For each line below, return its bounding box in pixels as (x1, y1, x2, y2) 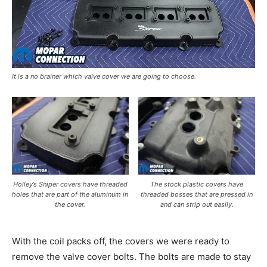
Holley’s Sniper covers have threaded (13, 179, 128, 188)
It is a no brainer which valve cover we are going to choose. (12, 72, 196, 80)
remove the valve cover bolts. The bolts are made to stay (12, 250, 251, 262)
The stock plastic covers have (150, 179, 244, 188)
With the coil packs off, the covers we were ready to (12, 235, 229, 247)
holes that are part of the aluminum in (12, 190, 129, 198)
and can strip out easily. (160, 200, 234, 209)
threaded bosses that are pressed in (141, 190, 253, 198)
